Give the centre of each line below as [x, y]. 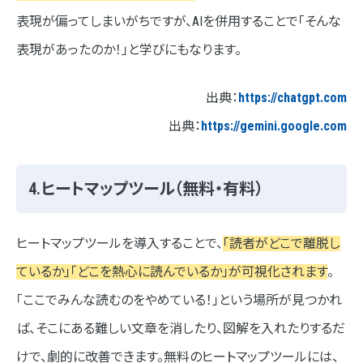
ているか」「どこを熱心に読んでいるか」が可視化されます [172, 272]
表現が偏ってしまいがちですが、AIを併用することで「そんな [179, 22]
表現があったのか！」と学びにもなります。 [129, 50]
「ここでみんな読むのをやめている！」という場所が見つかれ [179, 301]
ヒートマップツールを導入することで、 [120, 244]
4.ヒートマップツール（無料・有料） [146, 189]
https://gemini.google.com [274, 126]
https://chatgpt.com [293, 98]
